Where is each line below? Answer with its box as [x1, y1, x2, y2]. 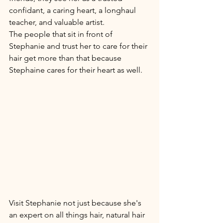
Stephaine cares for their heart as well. [9, 65, 142, 75]
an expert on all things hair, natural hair [9, 210, 147, 220]
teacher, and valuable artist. [9, 17, 107, 27]
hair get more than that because [9, 53, 123, 63]
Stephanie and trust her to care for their [9, 41, 149, 51]
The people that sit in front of [9, 29, 114, 39]
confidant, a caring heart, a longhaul [9, 5, 138, 15]
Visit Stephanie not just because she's [9, 198, 143, 208]
